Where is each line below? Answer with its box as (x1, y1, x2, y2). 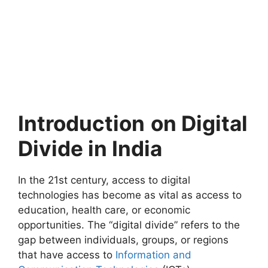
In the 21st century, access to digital (18, 173, 190, 186)
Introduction (18, 110, 145, 136)
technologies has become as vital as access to (18, 188, 242, 201)
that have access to (18, 248, 115, 261)
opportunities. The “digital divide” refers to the (18, 218, 240, 231)
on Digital (151, 110, 248, 136)
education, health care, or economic (18, 203, 190, 216)
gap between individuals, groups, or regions (18, 233, 229, 246)
